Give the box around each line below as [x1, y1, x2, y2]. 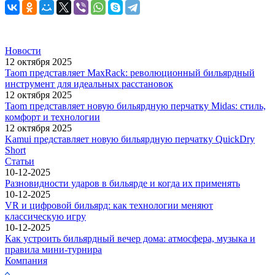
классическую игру [5, 211, 86, 222]
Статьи [5, 156, 34, 166]
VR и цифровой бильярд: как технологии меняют [5, 200, 213, 211]
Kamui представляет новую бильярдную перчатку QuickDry [5, 134, 255, 144]
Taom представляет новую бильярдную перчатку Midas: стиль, [5, 101, 266, 111]
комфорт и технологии [5, 112, 100, 122]
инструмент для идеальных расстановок [5, 79, 173, 89]
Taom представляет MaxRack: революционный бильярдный [5, 68, 255, 78]
